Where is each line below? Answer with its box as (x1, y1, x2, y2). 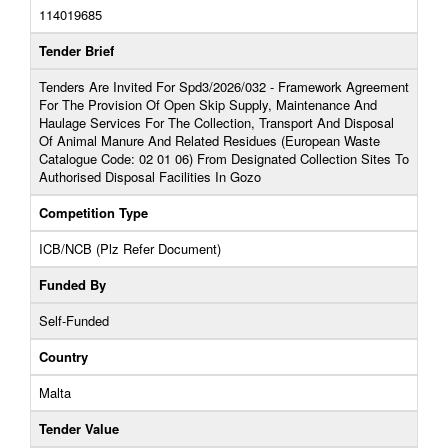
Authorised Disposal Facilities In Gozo (39, 167, 261, 186)
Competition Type (39, 203, 148, 222)
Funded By (39, 275, 106, 294)
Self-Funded (39, 311, 109, 330)
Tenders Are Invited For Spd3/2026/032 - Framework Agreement (39, 77, 409, 96)
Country (39, 347, 88, 366)
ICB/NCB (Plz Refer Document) (39, 239, 221, 258)
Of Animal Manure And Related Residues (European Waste (39, 131, 380, 150)
